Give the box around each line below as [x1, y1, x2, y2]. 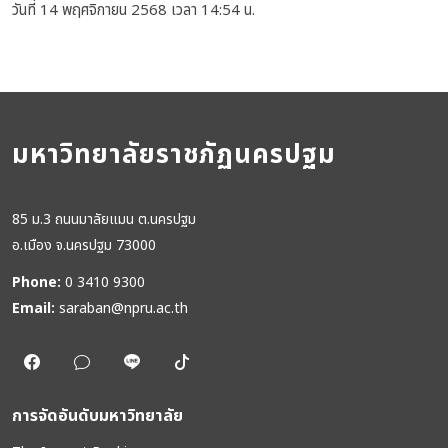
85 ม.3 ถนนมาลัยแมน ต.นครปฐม [12, 209, 196, 230]
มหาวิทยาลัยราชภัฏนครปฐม [12, 135, 336, 175]
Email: [12, 298, 55, 319]
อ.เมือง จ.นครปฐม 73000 [12, 235, 156, 256]
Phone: [12, 272, 61, 293]
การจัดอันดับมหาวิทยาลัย [12, 404, 183, 428]
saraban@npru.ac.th [59, 298, 188, 319]
